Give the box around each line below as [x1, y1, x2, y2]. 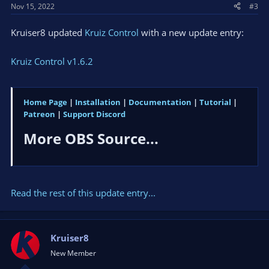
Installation [75, 97, 121, 108]
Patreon [23, 109, 55, 120]
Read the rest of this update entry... [11, 186, 156, 199]
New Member [50, 247, 96, 258]
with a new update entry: [139, 26, 244, 38]
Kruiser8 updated [11, 26, 85, 38]
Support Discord [63, 109, 125, 120]
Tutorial [199, 97, 231, 108]
